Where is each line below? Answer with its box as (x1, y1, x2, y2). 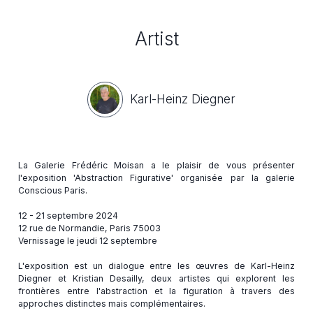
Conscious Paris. (17, 184, 87, 196)
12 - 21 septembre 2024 (17, 210, 118, 221)
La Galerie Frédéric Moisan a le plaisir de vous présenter (17, 159, 296, 170)
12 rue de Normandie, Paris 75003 (17, 222, 161, 233)
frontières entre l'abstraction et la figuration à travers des (17, 285, 296, 296)
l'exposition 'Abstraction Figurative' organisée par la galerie (17, 172, 296, 183)
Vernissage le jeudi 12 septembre (17, 235, 157, 246)
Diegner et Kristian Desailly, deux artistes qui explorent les (17, 272, 296, 284)
